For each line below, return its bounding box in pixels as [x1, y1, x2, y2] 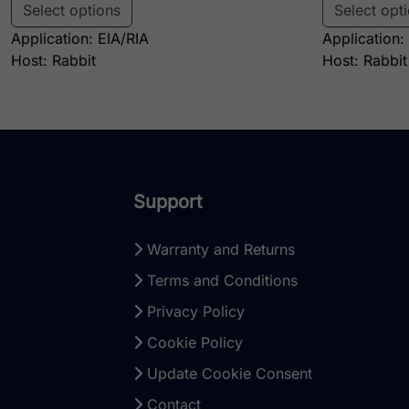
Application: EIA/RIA [11, 29, 149, 48]
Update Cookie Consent [142, 364, 313, 383]
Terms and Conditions [142, 271, 299, 290]
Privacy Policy [142, 302, 246, 321]
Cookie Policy [142, 333, 244, 352]
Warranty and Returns [142, 240, 296, 259]
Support [133, 191, 204, 214]
